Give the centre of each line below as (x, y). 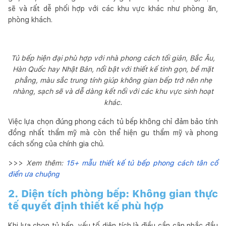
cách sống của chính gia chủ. (56, 144)
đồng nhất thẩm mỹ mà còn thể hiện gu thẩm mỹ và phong (113, 132)
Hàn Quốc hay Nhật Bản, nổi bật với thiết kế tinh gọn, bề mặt (113, 69)
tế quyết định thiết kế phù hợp (86, 206)
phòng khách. (30, 19)
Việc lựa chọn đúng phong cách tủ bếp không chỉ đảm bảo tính (113, 121)
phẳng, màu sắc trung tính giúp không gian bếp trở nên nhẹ (113, 80)
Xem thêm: (46, 163)
